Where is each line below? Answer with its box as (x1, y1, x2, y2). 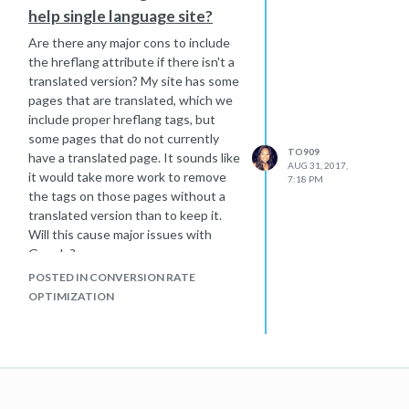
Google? (28, 246, 76, 261)
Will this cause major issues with (28, 226, 212, 242)
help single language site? (28, 6, 213, 26)
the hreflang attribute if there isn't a (28, 54, 235, 69)
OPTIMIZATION (28, 289, 114, 303)
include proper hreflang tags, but (28, 111, 215, 127)
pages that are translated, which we (28, 92, 233, 108)
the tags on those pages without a (28, 188, 225, 204)
